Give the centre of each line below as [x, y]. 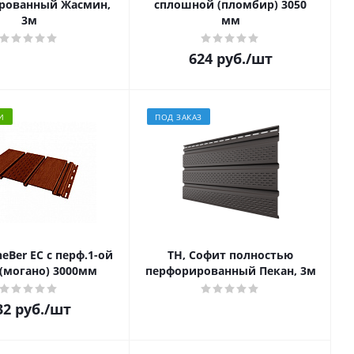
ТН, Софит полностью [230, 255]
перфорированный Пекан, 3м [230, 271]
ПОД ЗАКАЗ [179, 117]
